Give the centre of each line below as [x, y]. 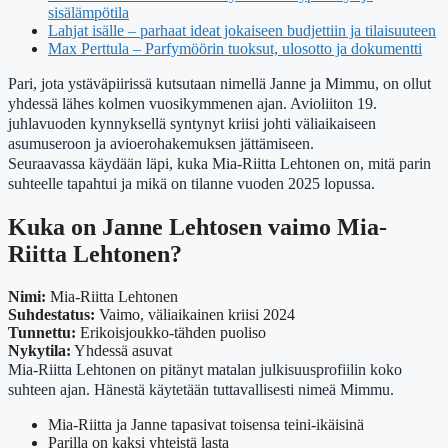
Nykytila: [39, 351]
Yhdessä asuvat [121, 351]
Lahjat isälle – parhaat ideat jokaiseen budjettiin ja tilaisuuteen [242, 31]
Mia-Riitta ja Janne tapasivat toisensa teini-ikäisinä [206, 425]
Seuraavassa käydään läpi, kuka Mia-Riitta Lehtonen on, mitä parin [219, 164]
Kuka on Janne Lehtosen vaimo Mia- [197, 227]
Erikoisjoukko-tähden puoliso [171, 333]
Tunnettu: [42, 333]
